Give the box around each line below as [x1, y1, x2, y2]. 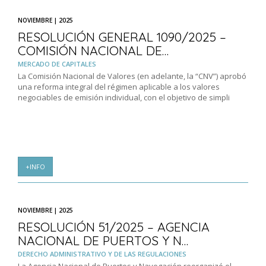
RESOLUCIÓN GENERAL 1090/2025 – [18, 29, 226, 45]
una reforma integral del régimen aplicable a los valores [18, 81, 220, 93]
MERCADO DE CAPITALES [18, 59, 96, 69]
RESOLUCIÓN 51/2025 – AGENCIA [18, 219, 210, 235]
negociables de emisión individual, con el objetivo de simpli [18, 92, 230, 103]
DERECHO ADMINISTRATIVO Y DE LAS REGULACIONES [18, 249, 186, 259]
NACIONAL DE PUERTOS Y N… [18, 233, 188, 249]
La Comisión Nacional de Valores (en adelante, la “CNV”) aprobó [18, 71, 246, 82]
